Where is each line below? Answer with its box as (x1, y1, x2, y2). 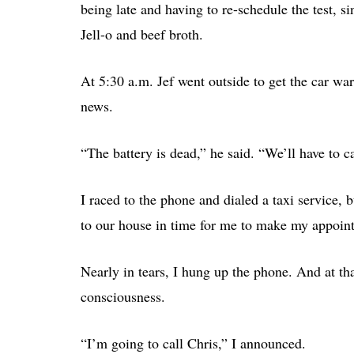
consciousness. (81, 286, 165, 306)
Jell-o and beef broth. (81, 24, 203, 43)
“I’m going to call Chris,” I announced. (81, 333, 306, 352)
